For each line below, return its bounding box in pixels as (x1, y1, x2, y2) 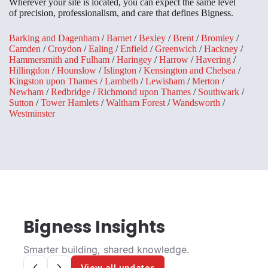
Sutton (9, 98, 33, 108)
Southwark (198, 87, 239, 98)
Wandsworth (172, 98, 220, 108)
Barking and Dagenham (9, 33, 99, 44)
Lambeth (105, 76, 138, 87)
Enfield (120, 44, 148, 54)
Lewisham (145, 76, 185, 87)
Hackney (204, 44, 238, 54)
